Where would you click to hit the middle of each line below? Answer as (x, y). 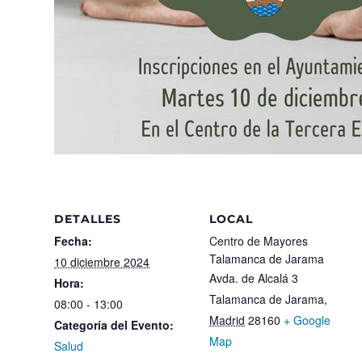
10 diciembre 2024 (102, 262)
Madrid (227, 320)
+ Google (307, 320)
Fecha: (73, 241)
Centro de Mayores (259, 241)
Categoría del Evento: (114, 325)
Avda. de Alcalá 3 (254, 278)
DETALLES (88, 219)
